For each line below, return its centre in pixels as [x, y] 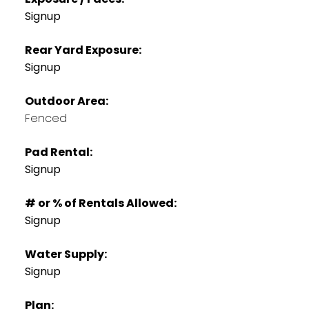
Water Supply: [66, 254]
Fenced [46, 118]
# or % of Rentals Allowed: [100, 203]
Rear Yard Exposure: [83, 50]
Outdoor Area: [66, 101]
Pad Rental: [58, 152]
